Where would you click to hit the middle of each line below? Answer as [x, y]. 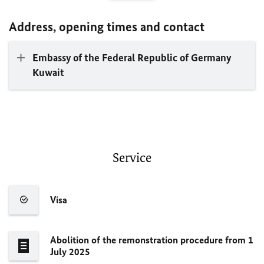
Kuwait [48, 72]
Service [132, 157]
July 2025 [70, 251]
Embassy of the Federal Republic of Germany [132, 57]
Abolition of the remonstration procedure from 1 [152, 240]
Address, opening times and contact [107, 27]
